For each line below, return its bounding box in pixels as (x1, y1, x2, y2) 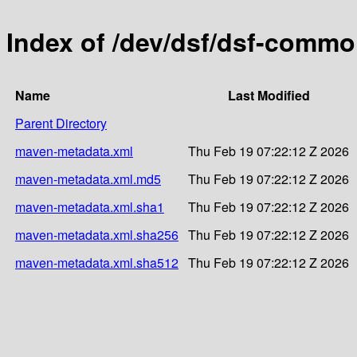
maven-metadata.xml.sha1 (15, 197, 164, 216)
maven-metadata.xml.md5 (15, 169, 161, 188)
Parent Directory (15, 113, 107, 132)
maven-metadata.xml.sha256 (15, 225, 178, 244)
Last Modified (227, 85, 310, 104)
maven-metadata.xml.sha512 (15, 253, 178, 272)
